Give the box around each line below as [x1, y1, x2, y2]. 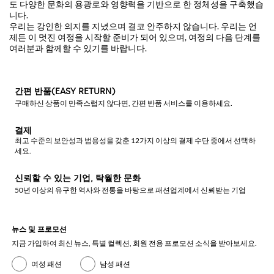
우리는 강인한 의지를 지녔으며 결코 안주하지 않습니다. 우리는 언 [9, 20, 257, 31]
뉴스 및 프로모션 [12, 225, 67, 234]
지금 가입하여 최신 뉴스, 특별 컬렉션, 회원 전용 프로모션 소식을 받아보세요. [12, 239, 257, 248]
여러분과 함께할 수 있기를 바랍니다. [9, 42, 147, 53]
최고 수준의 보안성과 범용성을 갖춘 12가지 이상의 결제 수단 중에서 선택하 [15, 136, 256, 145]
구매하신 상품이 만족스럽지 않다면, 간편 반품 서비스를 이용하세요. [15, 98, 232, 108]
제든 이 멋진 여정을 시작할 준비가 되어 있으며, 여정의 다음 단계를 [9, 31, 261, 42]
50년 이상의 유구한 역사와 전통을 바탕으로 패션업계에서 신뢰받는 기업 [15, 185, 246, 194]
